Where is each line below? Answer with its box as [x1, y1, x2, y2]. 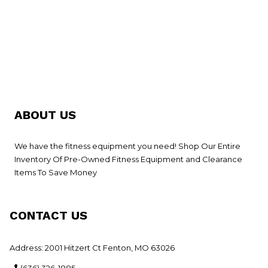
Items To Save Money [14, 167, 98, 177]
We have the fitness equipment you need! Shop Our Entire [14, 141, 241, 151]
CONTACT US [10, 208, 88, 223]
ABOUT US [14, 108, 77, 122]
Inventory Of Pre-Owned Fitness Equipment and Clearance [14, 154, 243, 164]
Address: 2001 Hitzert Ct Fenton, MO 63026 [10, 243, 175, 252]
